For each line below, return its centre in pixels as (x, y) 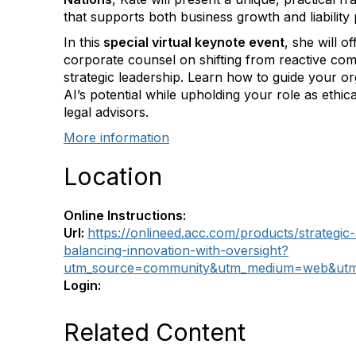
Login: (82, 285)
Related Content (155, 332)
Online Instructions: (125, 215)
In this (82, 42)
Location (113, 176)
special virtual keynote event (192, 42)
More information (116, 137)
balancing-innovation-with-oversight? (176, 250)
